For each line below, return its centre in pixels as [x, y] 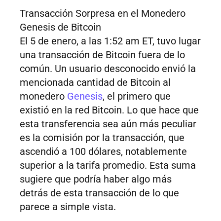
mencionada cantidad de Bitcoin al [95, 83]
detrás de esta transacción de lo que [99, 193]
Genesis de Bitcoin [60, 27]
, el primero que [137, 96]
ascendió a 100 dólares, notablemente [103, 152]
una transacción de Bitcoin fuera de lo [102, 55]
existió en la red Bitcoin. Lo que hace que [109, 110]
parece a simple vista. [68, 207]
